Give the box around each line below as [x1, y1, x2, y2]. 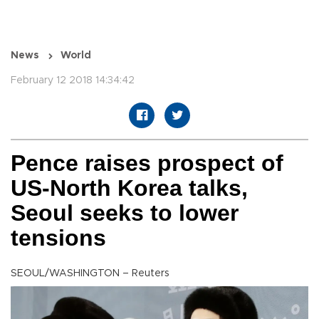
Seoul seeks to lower [11, 200, 239, 226]
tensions [11, 225, 106, 251]
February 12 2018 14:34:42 [11, 75, 135, 86]
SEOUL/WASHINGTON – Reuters [11, 268, 169, 279]
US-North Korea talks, [11, 175, 248, 202]
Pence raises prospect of [11, 150, 283, 177]
